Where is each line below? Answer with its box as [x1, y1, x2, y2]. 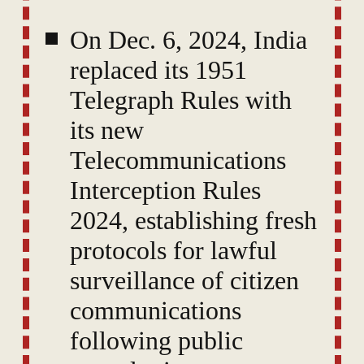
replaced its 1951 [70, 54, 247, 84]
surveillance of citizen [70, 265, 299, 295]
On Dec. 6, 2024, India [70, 24, 307, 54]
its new [70, 115, 144, 145]
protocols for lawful [70, 235, 277, 265]
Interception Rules [70, 175, 261, 205]
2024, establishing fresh [70, 205, 317, 235]
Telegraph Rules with [70, 84, 292, 115]
